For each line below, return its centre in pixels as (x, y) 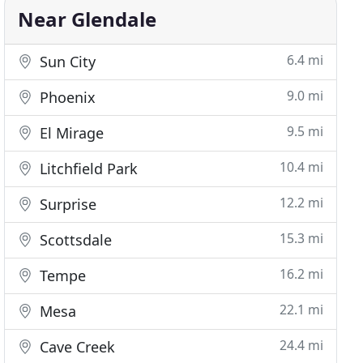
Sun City (66, 62)
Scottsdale (74, 240)
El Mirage (70, 133)
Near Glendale (88, 19)
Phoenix (66, 97)
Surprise (66, 204)
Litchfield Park (87, 169)
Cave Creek (76, 347)
